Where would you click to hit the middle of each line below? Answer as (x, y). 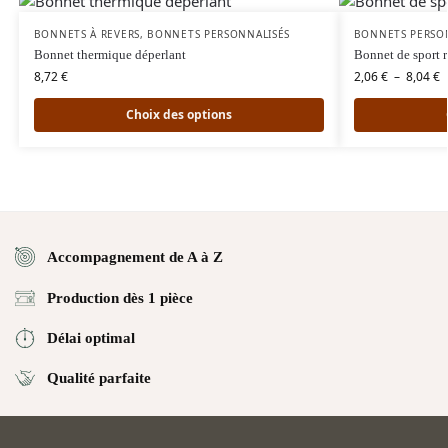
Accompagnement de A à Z (135, 257)
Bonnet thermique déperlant (109, 55)
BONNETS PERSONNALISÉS (219, 34)
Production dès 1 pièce (120, 297)
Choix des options (178, 115)
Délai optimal (91, 338)
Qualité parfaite (99, 378)
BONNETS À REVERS (86, 34)
